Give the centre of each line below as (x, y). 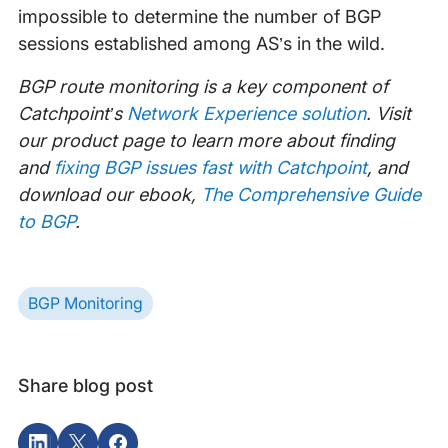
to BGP (46, 221)
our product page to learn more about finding (206, 140)
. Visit (388, 113)
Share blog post (85, 385)
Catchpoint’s (72, 113)
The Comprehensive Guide (310, 194)
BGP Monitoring (85, 303)
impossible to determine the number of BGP (199, 16)
